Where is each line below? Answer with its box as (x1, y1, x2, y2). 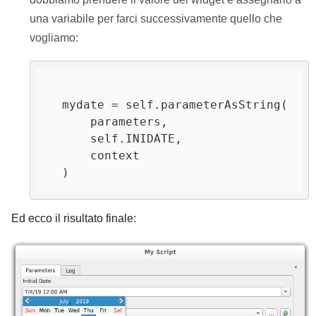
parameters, (48, 114, 91, 128)
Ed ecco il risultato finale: (11, 212, 136, 224)
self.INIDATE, (48, 131, 91, 145)
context (48, 148, 91, 162)
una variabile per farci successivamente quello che (29, 12, 282, 25)
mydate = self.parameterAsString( (48, 97, 63, 111)
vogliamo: (29, 31, 78, 44)
